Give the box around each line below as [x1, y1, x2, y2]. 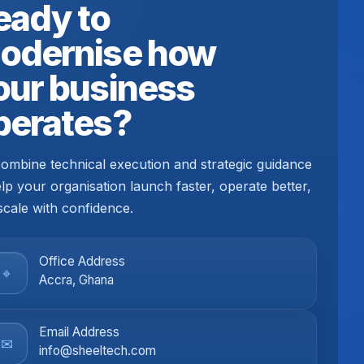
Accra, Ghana [39, 272, 114, 288]
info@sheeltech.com [39, 343, 156, 359]
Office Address [39, 253, 125, 270]
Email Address [39, 324, 119, 340]
